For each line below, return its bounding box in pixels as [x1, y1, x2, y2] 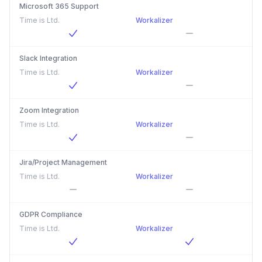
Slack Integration [19, 54, 77, 63]
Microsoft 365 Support [19, 2, 99, 11]
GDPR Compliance [19, 210, 82, 219]
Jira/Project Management [19, 158, 107, 167]
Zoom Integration [19, 106, 79, 115]
